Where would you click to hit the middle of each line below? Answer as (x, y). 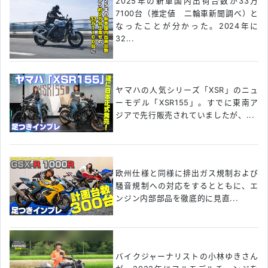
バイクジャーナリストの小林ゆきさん (187, 257)
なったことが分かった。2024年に (187, 26)
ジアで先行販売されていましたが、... (185, 115)
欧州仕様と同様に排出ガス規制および (187, 173)
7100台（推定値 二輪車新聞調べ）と (187, 13)
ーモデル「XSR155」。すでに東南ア (187, 103)
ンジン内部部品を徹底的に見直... (177, 199)
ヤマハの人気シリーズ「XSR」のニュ (187, 90)
